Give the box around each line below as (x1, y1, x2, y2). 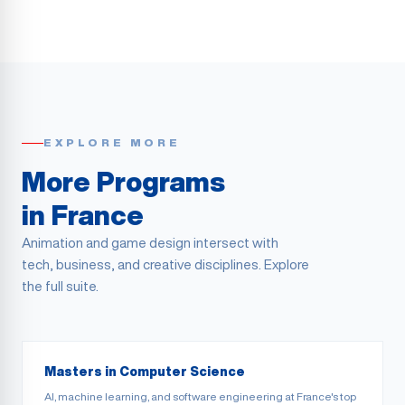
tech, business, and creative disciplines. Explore (22, 258, 309, 271)
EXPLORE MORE (43, 137, 181, 148)
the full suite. (22, 279, 99, 293)
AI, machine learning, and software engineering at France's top (44, 391, 356, 402)
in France (22, 202, 144, 229)
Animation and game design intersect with (22, 236, 278, 250)
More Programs (22, 168, 225, 195)
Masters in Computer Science (44, 365, 245, 378)
